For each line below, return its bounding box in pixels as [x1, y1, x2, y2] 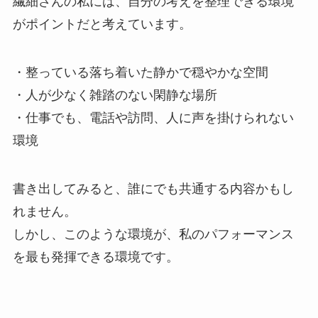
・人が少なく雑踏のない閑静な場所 [12, 87, 217, 102]
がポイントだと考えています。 [12, 17, 192, 32]
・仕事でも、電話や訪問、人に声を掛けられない [12, 110, 294, 125]
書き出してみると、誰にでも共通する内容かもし [12, 181, 294, 196]
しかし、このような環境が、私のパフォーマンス [12, 226, 294, 241]
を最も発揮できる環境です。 [12, 249, 179, 264]
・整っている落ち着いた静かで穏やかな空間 [12, 65, 268, 79]
